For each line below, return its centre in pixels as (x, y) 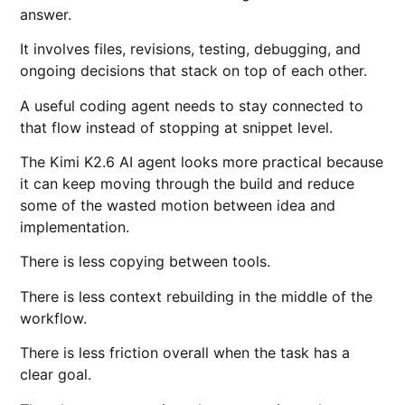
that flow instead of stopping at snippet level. (177, 127)
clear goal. (56, 375)
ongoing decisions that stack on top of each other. (194, 71)
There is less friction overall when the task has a (185, 353)
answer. (46, 14)
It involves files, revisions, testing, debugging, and (191, 49)
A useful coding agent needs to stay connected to (192, 105)
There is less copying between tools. (146, 262)
